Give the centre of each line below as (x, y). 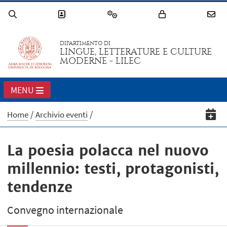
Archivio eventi (62, 115)
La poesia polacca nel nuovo (108, 151)
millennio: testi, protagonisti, (113, 169)
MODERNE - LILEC (101, 61)
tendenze (40, 187)
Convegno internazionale (65, 210)
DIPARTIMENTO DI (85, 44)
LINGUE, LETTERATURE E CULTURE (136, 52)
